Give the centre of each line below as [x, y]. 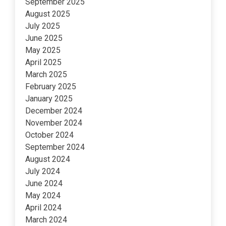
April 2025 [43, 63]
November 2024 [54, 123]
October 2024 [49, 135]
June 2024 [44, 184]
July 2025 [43, 26]
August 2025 [48, 14]
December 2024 [54, 111]
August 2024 [48, 159]
